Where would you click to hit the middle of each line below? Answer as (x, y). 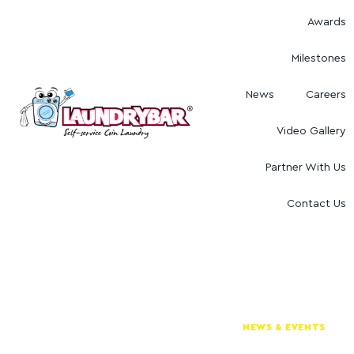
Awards (327, 22)
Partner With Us (306, 168)
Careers (326, 95)
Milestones (319, 58)
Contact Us (317, 204)
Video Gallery (312, 131)
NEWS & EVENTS (284, 327)
